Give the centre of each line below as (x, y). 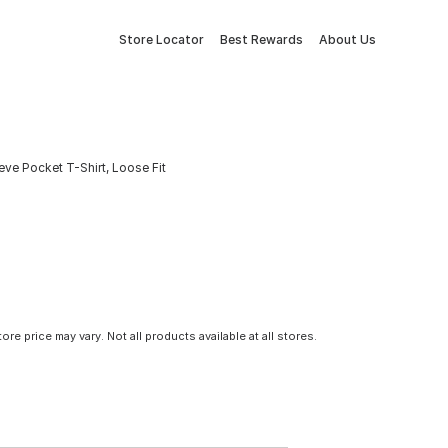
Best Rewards (261, 39)
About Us (347, 39)
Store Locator (161, 39)
